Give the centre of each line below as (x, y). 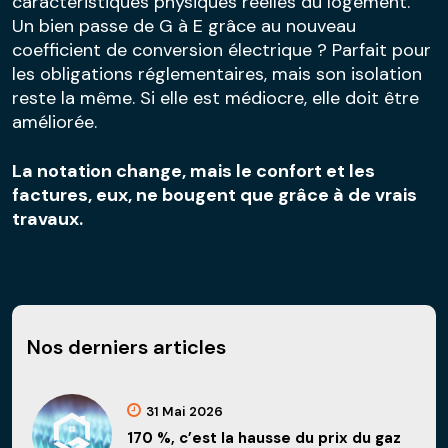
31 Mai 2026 (184, 412)
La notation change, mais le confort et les (193, 170)
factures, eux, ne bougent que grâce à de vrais (214, 194)
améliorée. (54, 121)
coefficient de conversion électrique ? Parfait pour (221, 49)
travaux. (47, 218)
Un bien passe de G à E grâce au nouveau (184, 25)
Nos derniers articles (126, 346)
